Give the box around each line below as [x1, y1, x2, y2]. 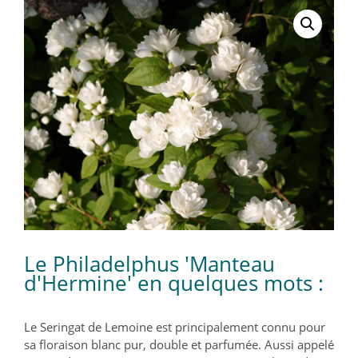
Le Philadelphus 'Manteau [24, 249, 275, 279]
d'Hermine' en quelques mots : [24, 268, 324, 298]
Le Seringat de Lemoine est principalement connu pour [24, 319, 325, 336]
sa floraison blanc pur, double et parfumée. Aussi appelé [24, 336, 334, 353]
